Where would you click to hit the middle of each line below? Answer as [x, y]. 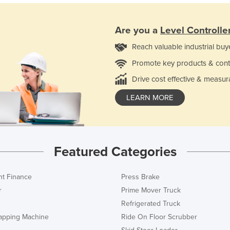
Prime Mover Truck [151, 190]
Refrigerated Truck [151, 203]
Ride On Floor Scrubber [159, 217]
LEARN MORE [150, 97]
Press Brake [140, 177]
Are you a [138, 30]
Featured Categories [115, 151]
